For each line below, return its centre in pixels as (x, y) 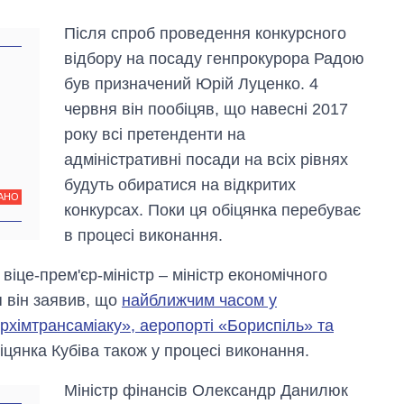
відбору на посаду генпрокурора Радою (215, 59)
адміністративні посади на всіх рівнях (207, 160)
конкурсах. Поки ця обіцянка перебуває (213, 211)
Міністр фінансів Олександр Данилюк (207, 391)
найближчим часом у (199, 301)
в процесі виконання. (144, 236)
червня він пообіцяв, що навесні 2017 (207, 110)
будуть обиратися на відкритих (180, 185)
